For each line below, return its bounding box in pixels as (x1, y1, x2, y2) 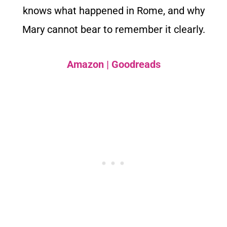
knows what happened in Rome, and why (22, 5, 205, 17)
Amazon (66, 58, 104, 71)
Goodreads (111, 58, 161, 71)
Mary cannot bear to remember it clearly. (22, 23, 205, 36)
